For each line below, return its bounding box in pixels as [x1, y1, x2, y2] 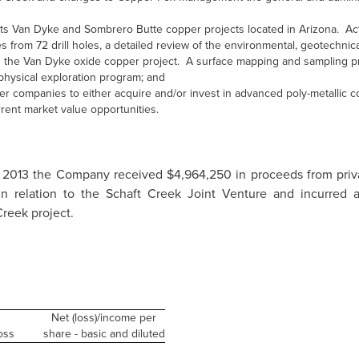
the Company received [29, 165, 167, 184]
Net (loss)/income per [51, 309, 156, 326]
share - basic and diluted [42, 325, 165, 342]
